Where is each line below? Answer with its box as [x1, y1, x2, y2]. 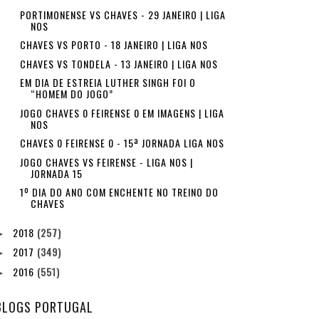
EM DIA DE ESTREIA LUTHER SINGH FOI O [19, 75, 196, 90]
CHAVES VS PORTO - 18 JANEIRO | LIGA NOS [19, 37, 208, 52]
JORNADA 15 [30, 165, 83, 181]
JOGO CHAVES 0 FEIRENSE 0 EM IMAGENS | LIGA [19, 105, 224, 120]
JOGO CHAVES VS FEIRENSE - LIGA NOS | [19, 154, 193, 169]
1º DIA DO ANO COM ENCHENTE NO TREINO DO [19, 184, 219, 199]
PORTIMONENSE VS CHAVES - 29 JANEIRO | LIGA [19, 6, 226, 22]
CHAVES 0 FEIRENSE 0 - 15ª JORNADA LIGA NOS [19, 135, 224, 150]
